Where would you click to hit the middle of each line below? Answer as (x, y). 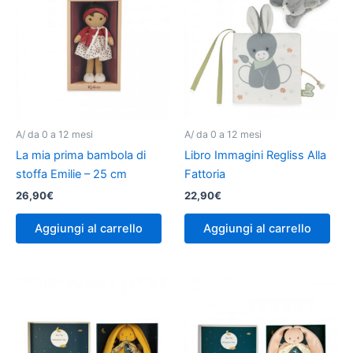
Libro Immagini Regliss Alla (255, 156)
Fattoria (205, 175)
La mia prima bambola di (81, 156)
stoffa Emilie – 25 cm (71, 175)
